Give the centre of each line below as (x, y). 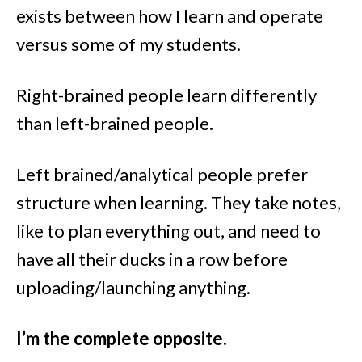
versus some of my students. (128, 44)
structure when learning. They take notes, (179, 203)
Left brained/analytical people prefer (162, 175)
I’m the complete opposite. (122, 339)
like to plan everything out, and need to (168, 231)
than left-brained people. (115, 124)
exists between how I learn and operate (170, 16)
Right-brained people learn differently (166, 95)
